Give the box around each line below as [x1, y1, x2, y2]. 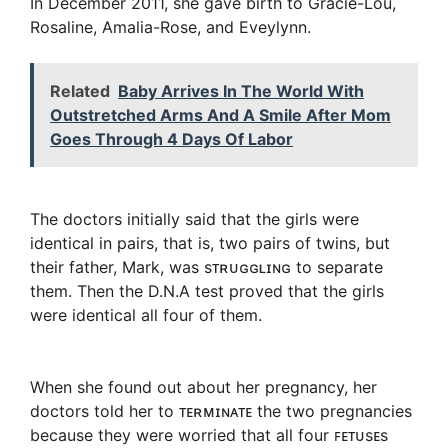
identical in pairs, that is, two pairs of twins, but [30, 233, 390, 254]
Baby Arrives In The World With [118, 81, 364, 102]
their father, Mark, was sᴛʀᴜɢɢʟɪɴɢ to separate [30, 257, 383, 278]
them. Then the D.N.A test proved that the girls [30, 281, 384, 302]
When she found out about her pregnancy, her [30, 377, 377, 398]
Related [50, 81, 110, 102]
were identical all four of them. [30, 305, 262, 326]
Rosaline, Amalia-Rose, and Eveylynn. [30, 17, 311, 38]
